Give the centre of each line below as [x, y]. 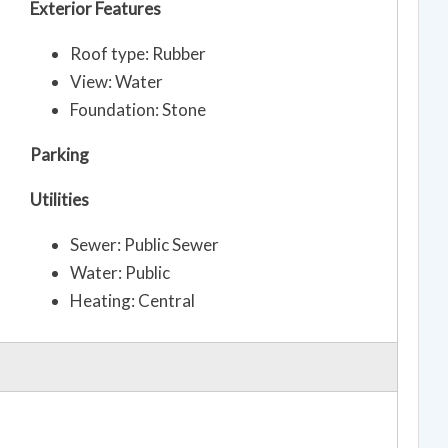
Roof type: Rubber [138, 54]
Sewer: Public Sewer [144, 245]
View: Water [116, 82]
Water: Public [120, 273]
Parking [59, 155]
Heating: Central [132, 301]
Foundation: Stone [138, 110]
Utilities [59, 200]
